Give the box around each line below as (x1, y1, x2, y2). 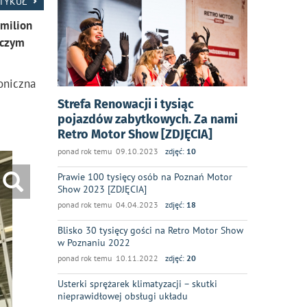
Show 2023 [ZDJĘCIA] (57, 182, 147, 195)
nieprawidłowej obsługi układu (57, 289, 188, 302)
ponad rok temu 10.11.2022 (57, 253, 158, 263)
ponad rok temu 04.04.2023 (57, 199, 158, 210)
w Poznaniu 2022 (57, 236, 130, 249)
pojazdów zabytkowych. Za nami (57, 112, 238, 127)
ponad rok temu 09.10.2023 (57, 146, 158, 156)
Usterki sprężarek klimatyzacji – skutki (57, 277, 217, 290)
